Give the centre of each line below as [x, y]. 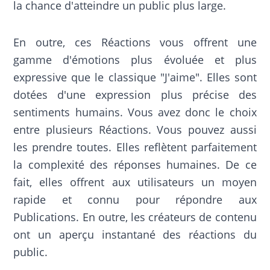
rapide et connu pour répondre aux [135, 199]
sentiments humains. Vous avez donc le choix [135, 112]
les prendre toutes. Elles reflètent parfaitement [135, 147]
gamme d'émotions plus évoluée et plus [135, 59]
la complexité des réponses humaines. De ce [135, 164]
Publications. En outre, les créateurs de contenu [135, 217]
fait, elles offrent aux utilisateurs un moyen [135, 182]
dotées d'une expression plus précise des [135, 94]
